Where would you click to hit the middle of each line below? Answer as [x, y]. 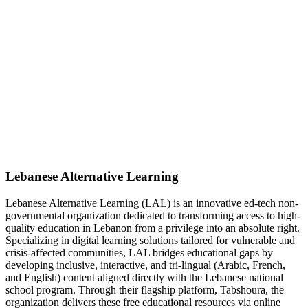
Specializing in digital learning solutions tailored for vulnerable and [150, 240]
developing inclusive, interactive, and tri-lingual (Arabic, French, [145, 265]
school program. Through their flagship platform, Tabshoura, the [145, 289]
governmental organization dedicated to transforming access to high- [153, 215]
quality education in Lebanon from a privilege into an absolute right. [153, 228]
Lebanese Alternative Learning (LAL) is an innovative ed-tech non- [152, 203]
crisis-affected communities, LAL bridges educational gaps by [139, 252]
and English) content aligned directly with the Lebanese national [144, 277]
